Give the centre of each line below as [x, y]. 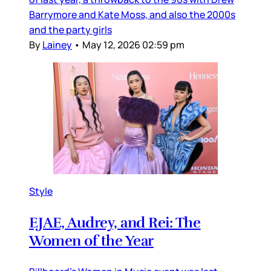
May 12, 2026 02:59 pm [133, 45]
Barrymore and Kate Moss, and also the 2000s [132, 15]
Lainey [57, 45]
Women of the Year [91, 240]
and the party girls [70, 30]
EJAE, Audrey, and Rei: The [115, 222]
